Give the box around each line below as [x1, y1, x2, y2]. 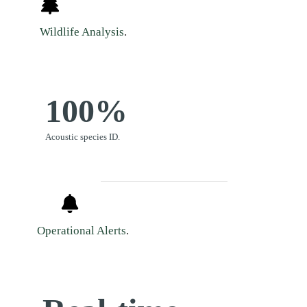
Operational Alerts [37, 224, 126, 238]
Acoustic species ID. [45, 132, 120, 143]
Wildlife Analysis [40, 25, 124, 38]
